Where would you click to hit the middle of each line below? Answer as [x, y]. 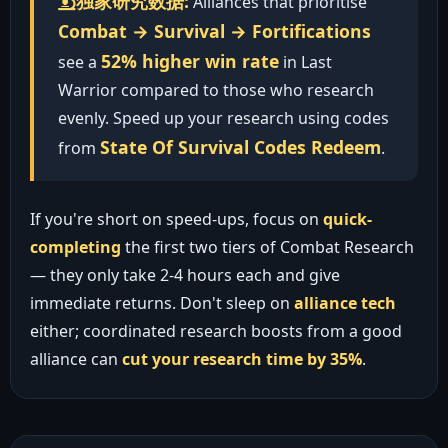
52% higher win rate [189, 60]
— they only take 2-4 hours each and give [184, 274]
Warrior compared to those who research [215, 89]
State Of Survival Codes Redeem [240, 146]
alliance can [75, 358]
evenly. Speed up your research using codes [223, 117]
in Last [305, 61]
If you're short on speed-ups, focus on [176, 218]
